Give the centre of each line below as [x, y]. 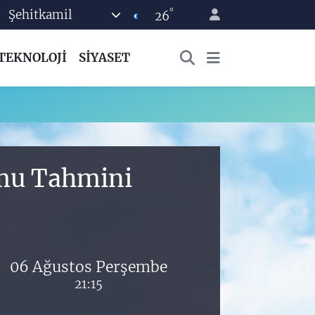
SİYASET [104, 58]
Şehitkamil [41, 14]
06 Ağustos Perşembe [88, 266]
